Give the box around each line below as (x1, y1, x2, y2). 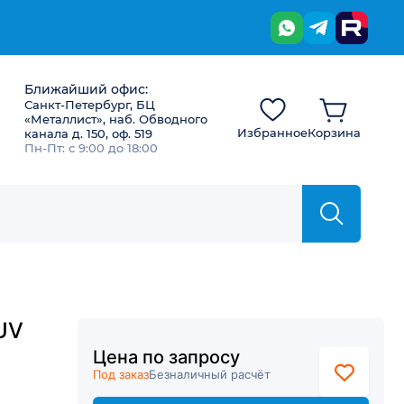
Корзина (308, 125, 361, 140)
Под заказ (93, 367, 149, 381)
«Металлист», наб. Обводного (24, 112, 207, 126)
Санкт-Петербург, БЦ (24, 97, 155, 112)
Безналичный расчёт (149, 367, 271, 381)
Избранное (237, 125, 308, 140)
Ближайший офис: (24, 81, 148, 97)
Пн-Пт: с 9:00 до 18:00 (24, 141, 158, 155)
